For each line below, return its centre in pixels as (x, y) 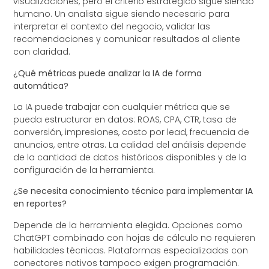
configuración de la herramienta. (84, 170)
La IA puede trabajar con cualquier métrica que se (122, 107)
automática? (41, 86)
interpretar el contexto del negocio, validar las (112, 27)
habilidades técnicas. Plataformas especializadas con (131, 250)
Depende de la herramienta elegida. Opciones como (128, 225)
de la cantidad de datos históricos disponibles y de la (130, 158)
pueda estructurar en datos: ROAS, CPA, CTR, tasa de (125, 120)
